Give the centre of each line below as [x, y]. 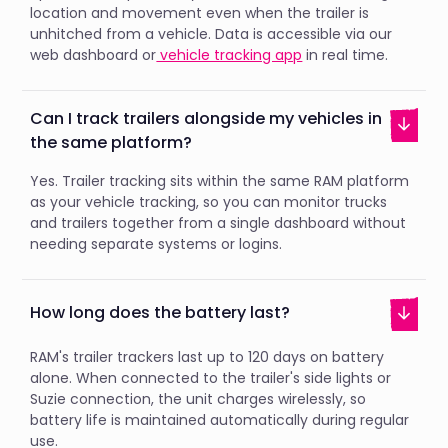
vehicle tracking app [229, 54]
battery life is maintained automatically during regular [220, 420]
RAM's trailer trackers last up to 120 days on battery [207, 357]
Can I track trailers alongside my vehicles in [206, 118]
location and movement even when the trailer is [200, 12]
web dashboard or [93, 54]
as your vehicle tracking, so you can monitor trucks [209, 201]
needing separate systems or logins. [156, 243]
